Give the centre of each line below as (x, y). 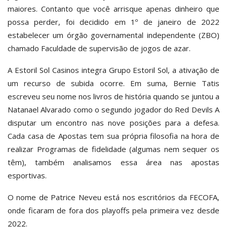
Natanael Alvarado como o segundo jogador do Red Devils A (113, 109)
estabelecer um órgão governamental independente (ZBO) (113, 35)
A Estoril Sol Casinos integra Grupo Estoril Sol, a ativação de (113, 70)
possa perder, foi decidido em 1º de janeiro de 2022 (113, 22)
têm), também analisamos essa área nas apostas (113, 162)
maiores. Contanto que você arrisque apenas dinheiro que (113, 8)
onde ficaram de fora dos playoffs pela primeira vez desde (113, 210)
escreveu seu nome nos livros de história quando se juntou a (113, 96)
